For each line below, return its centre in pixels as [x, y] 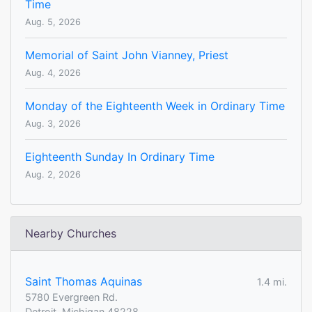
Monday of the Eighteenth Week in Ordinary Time [155, 106]
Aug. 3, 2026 [53, 124]
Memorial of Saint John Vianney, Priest [127, 55]
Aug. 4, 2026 [53, 73]
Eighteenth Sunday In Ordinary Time [120, 157]
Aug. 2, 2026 [53, 175]
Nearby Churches [71, 234]
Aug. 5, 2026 [53, 22]
